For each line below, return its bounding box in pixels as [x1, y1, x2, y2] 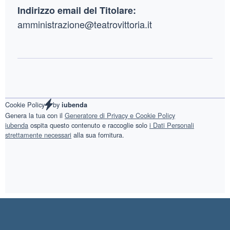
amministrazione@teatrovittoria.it [17, 17, 152, 31]
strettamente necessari [5, 130, 71, 140]
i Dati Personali [149, 120, 194, 130]
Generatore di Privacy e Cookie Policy [65, 110, 175, 121]
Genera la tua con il [5, 110, 65, 121]
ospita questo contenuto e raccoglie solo [28, 120, 149, 130]
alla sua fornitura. [71, 130, 124, 140]
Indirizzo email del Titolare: [17, 4, 136, 17]
